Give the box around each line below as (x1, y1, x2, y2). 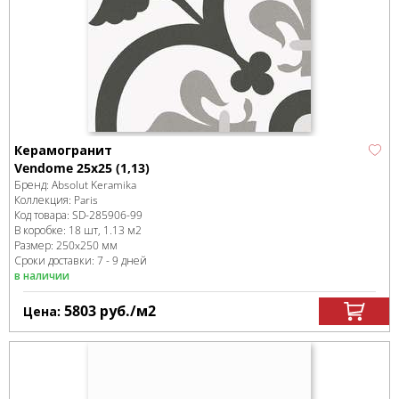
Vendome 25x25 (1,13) (14, 159, 150, 176)
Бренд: (14, 177, 52, 192)
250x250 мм (56, 238, 118, 253)
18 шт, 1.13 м (69, 223, 135, 238)
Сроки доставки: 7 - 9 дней (14, 253, 147, 268)
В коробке (14, 223, 63, 238)
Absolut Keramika (52, 177, 136, 192)
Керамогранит (14, 142, 112, 159)
